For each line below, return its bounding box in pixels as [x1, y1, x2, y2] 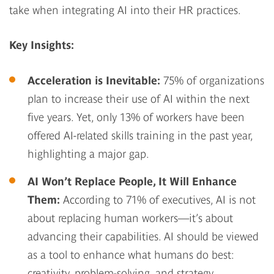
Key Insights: [9, 38, 74, 51]
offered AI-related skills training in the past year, [28, 128, 253, 142]
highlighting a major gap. [28, 147, 149, 160]
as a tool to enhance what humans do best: [28, 248, 234, 261]
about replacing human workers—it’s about [28, 211, 233, 224]
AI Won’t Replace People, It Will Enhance [28, 174, 237, 188]
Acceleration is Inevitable [28, 73, 157, 87]
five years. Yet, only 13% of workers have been [28, 110, 245, 124]
